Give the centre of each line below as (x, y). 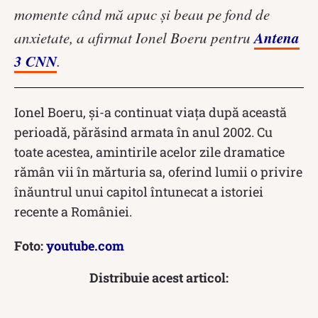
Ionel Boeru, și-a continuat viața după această (150, 112)
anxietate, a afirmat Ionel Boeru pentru (134, 37)
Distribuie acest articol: (159, 277)
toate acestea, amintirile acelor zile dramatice (149, 152)
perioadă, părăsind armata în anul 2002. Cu (143, 132)
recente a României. (73, 211)
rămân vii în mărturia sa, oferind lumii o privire (158, 171)
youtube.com (85, 245)
